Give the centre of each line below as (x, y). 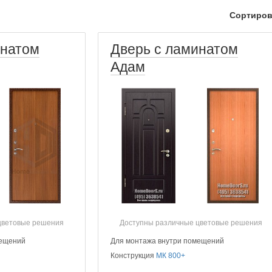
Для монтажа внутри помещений (167, 241)
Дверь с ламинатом (174, 49)
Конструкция (133, 256)
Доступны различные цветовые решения (191, 223)
